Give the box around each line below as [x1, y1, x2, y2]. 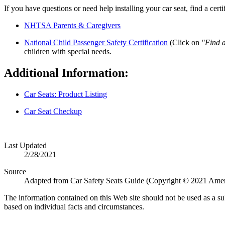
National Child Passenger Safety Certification [24, 38, 168, 47]
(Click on [168, 38, 201, 47]
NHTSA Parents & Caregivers [24, 21, 121, 30]
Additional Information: [4, 66, 129, 79]
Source [4, 167, 26, 176]
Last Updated [4, 141, 47, 150]
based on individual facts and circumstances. [4, 202, 144, 211]
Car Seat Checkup [24, 106, 82, 116]
